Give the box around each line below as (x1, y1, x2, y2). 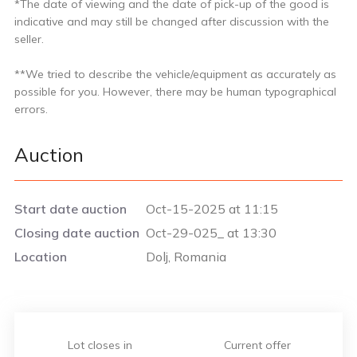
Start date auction (14, 200, 127, 217)
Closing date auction (14, 224, 139, 241)
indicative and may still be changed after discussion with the (14, 14, 329, 29)
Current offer (224, 337, 291, 352)
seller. (14, 31, 47, 46)
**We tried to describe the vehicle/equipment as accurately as (14, 66, 336, 81)
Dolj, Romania (145, 248, 226, 265)
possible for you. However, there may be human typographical (14, 84, 336, 99)
